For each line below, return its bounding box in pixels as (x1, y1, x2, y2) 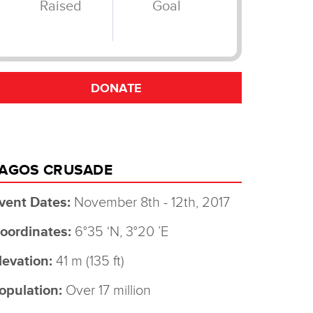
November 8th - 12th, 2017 (71, 194, 230, 211)
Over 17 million (62, 282, 151, 299)
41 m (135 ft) (52, 253, 124, 270)
